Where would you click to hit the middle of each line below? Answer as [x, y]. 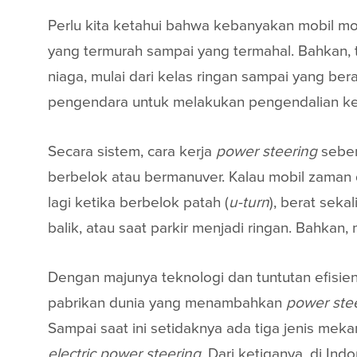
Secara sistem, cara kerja [132, 151]
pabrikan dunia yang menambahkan [167, 302]
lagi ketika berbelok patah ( [138, 202]
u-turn [249, 202]
